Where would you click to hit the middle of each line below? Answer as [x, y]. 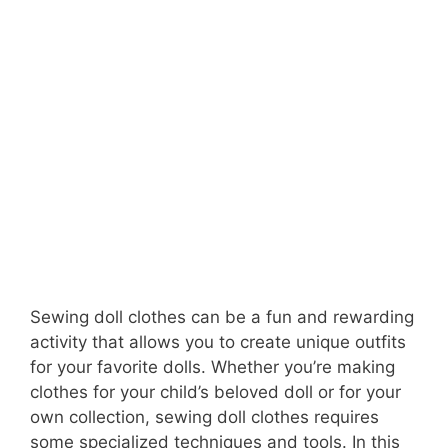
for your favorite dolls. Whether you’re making [212, 366]
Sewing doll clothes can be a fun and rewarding [222, 316]
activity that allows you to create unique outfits [218, 341]
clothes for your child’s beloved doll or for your [215, 391]
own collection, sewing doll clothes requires [204, 416]
